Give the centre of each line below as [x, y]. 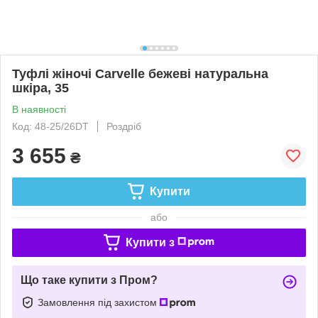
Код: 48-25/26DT [50, 126]
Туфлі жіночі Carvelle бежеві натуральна [140, 73]
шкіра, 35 [40, 88]
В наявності [39, 109]
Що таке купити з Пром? [89, 280]
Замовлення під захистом [99, 302]
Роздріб [124, 126]
